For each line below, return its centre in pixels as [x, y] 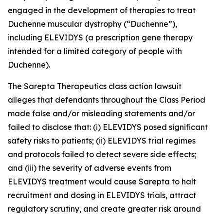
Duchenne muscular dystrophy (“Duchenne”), [92, 24]
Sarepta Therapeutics [66, 86]
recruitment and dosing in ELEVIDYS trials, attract [102, 195]
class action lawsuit [145, 86]
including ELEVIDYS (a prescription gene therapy [100, 37]
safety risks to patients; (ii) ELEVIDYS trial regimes [102, 141]
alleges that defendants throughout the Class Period [107, 100]
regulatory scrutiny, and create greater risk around [104, 209]
